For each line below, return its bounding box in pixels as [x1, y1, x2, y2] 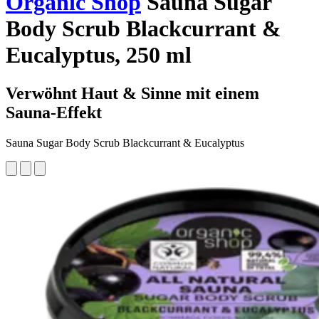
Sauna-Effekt [6, 103, 102, 122]
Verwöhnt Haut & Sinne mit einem [6, 83, 259, 103]
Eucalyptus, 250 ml [6, 42, 192, 68]
